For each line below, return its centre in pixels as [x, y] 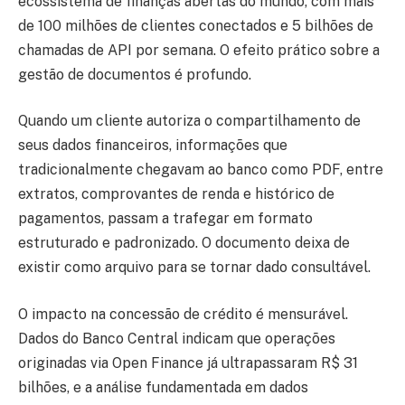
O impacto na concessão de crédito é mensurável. [183, 314]
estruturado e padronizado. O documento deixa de [184, 243]
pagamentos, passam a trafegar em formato [165, 219]
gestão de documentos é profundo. [135, 74]
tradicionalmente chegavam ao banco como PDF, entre [201, 170]
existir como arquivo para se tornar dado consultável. [196, 268]
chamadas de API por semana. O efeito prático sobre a [199, 50]
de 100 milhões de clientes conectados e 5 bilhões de [196, 25]
